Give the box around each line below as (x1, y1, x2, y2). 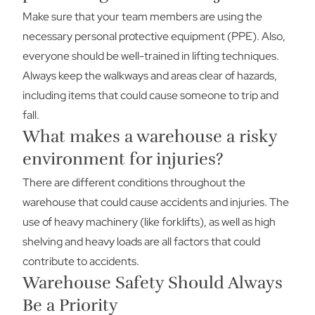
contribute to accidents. (22, 254, 139, 269)
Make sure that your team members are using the (22, 9, 262, 24)
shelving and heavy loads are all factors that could (22, 234, 260, 249)
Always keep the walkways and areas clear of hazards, (22, 68, 277, 83)
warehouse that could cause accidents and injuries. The (22, 195, 289, 210)
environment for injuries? (22, 148, 223, 169)
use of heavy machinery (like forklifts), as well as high (22, 214, 276, 229)
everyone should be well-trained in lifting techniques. (22, 49, 279, 63)
